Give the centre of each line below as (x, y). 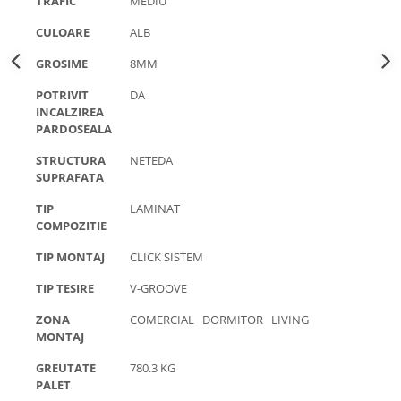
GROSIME (62, 64)
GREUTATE (66, 368)
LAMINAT (158, 209)
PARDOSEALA (74, 129)
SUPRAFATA (70, 177)
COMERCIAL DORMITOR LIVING (222, 320)
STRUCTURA (71, 160)
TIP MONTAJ (70, 257)
